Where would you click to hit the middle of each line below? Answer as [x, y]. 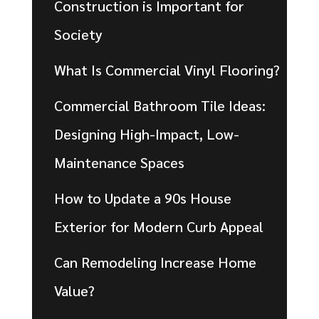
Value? [74, 290]
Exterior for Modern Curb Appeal [158, 226]
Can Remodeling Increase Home [155, 262]
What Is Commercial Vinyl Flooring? [167, 69]
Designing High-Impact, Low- [146, 134]
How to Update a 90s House [142, 198]
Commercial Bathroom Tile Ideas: [159, 105]
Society [78, 34]
